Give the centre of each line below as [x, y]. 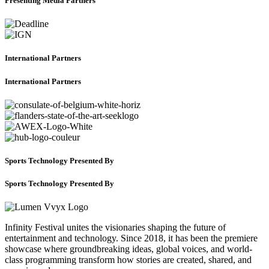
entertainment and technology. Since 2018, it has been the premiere [131, 238]
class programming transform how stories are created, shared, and [128, 260]
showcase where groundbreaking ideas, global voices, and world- [128, 249]
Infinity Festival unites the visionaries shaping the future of [115, 228]
